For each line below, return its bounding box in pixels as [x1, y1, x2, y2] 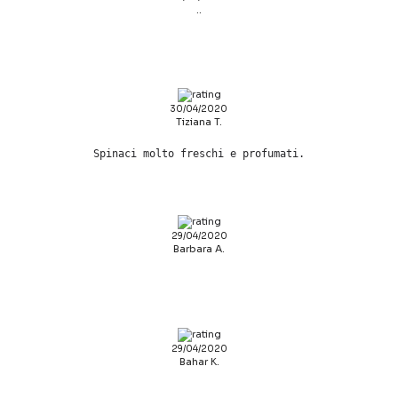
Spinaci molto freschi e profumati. [93, 147, 305, 161]
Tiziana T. [176, 115, 222, 129]
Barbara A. [173, 243, 225, 256]
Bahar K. [179, 354, 219, 368]
